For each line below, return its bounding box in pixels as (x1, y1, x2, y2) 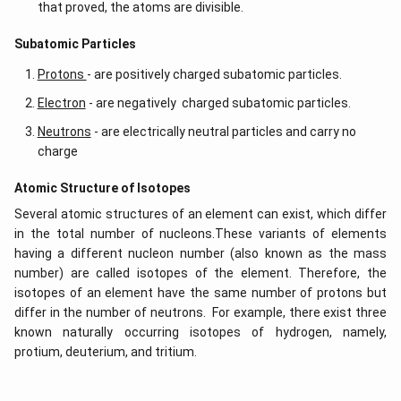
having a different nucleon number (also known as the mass (14, 246, 387, 260)
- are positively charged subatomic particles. (86, 67, 342, 81)
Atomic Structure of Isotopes (14, 181, 191, 195)
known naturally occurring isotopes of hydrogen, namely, (14, 325, 387, 339)
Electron (37, 96, 86, 110)
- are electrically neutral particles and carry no (90, 124, 356, 139)
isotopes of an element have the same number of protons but (14, 286, 387, 300)
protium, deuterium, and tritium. (14, 345, 197, 359)
